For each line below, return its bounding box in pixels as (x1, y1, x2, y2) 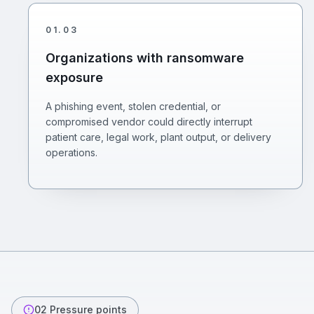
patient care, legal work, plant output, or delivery (46, 131, 271, 143)
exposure (46, 70, 103, 85)
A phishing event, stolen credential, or (46, 100, 221, 112)
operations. (46, 146, 97, 158)
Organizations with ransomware (46, 50, 244, 65)
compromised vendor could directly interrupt (46, 116, 252, 128)
